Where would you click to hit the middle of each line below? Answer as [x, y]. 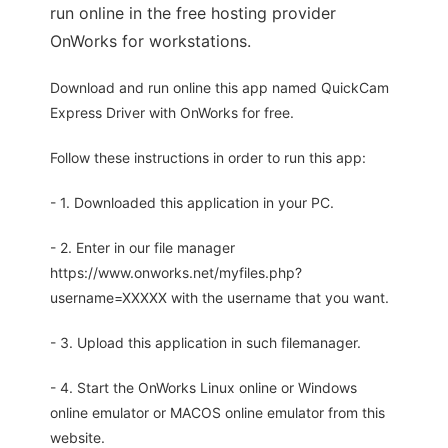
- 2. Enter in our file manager [142, 248]
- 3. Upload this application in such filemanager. [205, 343]
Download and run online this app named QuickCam [219, 88]
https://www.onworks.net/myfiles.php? [176, 273]
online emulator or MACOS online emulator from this [217, 413]
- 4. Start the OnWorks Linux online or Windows [203, 388]
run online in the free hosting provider [193, 13]
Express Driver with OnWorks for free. [172, 113]
